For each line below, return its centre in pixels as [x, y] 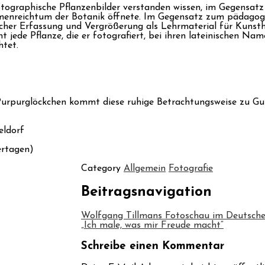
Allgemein [145, 168]
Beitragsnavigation [146, 192]
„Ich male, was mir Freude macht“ [152, 225]
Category [102, 168]
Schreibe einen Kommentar [153, 247]
